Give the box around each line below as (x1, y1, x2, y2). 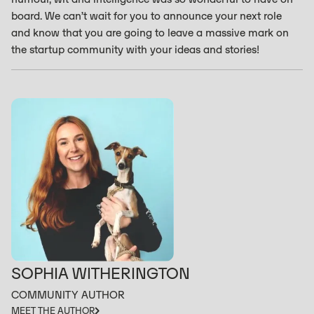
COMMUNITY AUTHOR (11, 287, 125, 301)
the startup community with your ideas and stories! (11, 43, 259, 56)
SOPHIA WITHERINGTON (11, 263, 190, 284)
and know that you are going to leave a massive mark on (11, 26, 289, 39)
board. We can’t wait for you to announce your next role (11, 9, 282, 22)
